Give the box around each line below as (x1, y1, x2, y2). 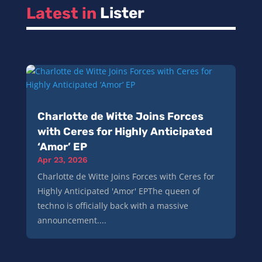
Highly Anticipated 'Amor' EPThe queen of (37, 185, 200, 197)
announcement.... (37, 215, 106, 226)
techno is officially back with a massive (37, 200, 188, 212)
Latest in (26, 4, 100, 23)
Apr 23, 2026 (37, 155, 88, 165)
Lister (99, 4, 144, 23)
